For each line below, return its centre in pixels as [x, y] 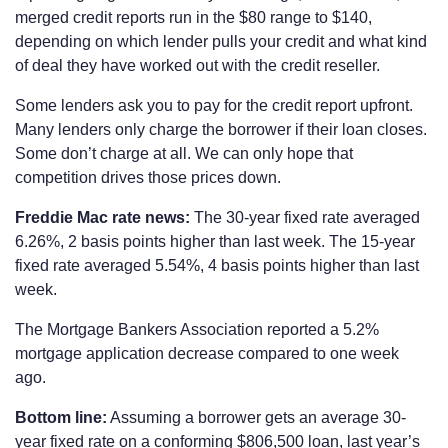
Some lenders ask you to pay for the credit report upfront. [214, 105]
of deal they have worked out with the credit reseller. [197, 65]
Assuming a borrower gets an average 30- [256, 417]
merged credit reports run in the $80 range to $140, [193, 17]
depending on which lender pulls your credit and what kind [221, 41]
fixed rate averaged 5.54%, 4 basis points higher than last [217, 265]
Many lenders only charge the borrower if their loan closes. [221, 129]
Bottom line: [61, 417]
